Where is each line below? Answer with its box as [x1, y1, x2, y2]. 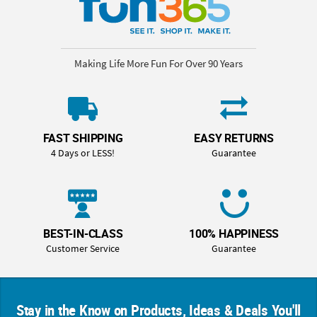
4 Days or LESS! [51, 146, 115, 159]
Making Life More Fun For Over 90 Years [74, 57, 243, 71]
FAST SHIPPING [43, 130, 123, 146]
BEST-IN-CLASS [43, 226, 123, 242]
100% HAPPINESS [189, 226, 279, 242]
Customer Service [46, 241, 120, 255]
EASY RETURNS [194, 130, 274, 146]
